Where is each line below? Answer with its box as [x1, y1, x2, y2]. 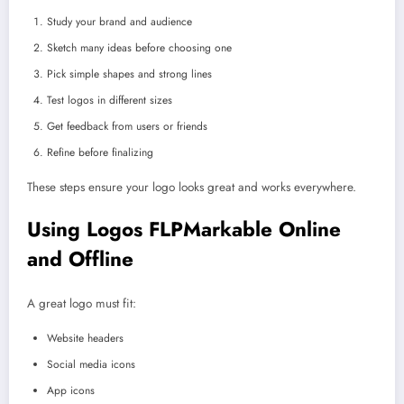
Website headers [47, 330, 124, 347]
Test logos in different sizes [47, 92, 172, 109]
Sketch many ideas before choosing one [47, 40, 232, 57]
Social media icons [47, 356, 135, 373]
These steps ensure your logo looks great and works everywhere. [27, 179, 356, 197]
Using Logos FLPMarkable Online [27, 214, 341, 243]
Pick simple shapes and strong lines [47, 66, 212, 83]
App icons [47, 382, 95, 399]
